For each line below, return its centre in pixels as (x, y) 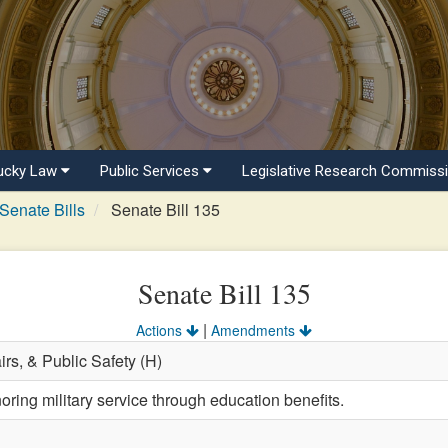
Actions (161, 330)
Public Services (151, 171)
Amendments (255, 330)
